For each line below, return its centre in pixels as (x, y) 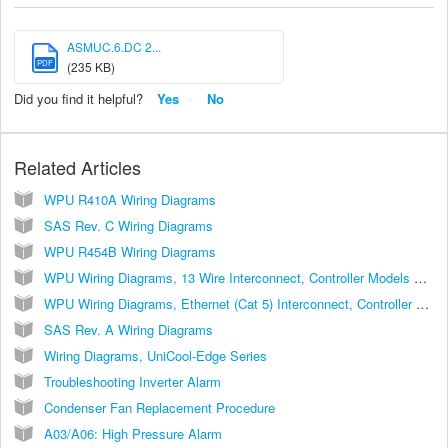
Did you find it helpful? (78, 98)
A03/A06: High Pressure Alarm (133, 434)
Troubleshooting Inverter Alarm (132, 382)
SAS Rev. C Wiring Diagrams (128, 226)
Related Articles (77, 167)
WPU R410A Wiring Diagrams (130, 200)
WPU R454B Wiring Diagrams (130, 252)
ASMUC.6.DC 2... (114, 46)
